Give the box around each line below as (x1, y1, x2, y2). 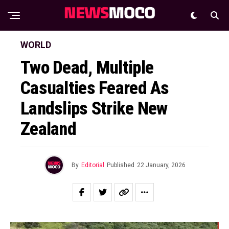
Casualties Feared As (20, 77, 169, 99)
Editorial (81, 162, 104, 169)
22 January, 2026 (136, 162, 186, 169)
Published (106, 162, 134, 169)
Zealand (20, 118, 76, 140)
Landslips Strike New (20, 98, 168, 119)
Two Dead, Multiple (20, 57, 154, 78)
